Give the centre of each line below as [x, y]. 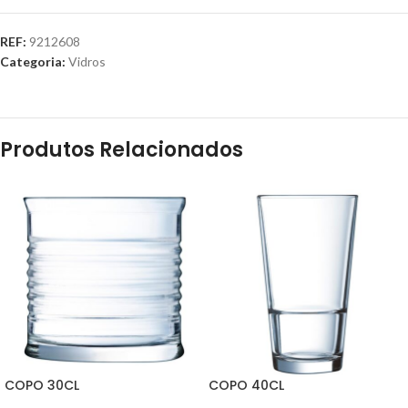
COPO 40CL [246, 385]
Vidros [87, 61]
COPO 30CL [42, 385]
